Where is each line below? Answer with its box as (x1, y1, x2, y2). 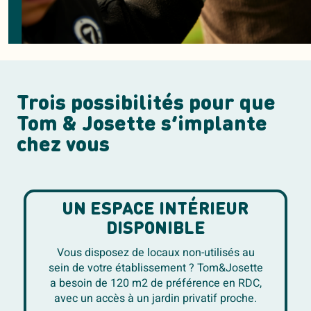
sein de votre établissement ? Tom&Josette (48, 260, 263, 277)
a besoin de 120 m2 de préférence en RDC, (49, 275, 262, 292)
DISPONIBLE (106, 221, 205, 239)
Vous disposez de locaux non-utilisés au (56, 244, 255, 262)
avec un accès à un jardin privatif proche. (54, 290, 257, 308)
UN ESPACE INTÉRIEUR (62, 201, 249, 219)
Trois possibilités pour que (17, 94, 276, 115)
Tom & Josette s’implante (17, 115, 267, 136)
